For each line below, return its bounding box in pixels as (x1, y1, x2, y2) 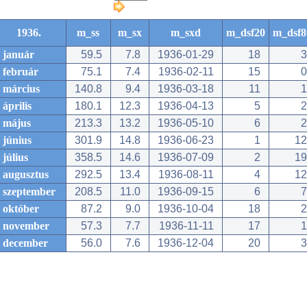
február (2, 66, 38, 77)
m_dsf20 (225, 27, 265, 38)
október (2, 203, 39, 214)
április (2, 100, 32, 112)
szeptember (2, 186, 56, 197)
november (2, 220, 49, 232)
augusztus (2, 169, 49, 180)
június (2, 134, 32, 146)
